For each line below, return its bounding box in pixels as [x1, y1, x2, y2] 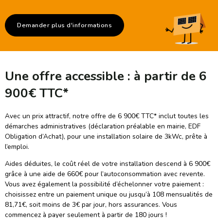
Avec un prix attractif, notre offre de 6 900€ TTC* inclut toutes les [5, 111, 209, 121]
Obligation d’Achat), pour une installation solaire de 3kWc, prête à [5, 132, 207, 142]
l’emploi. [5, 142, 29, 152]
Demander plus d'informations [17, 21, 112, 30]
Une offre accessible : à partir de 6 [5, 68, 207, 85]
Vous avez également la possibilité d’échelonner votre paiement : [5, 179, 204, 189]
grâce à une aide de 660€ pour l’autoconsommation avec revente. [5, 169, 205, 179]
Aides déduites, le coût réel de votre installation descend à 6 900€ [5, 159, 210, 168]
